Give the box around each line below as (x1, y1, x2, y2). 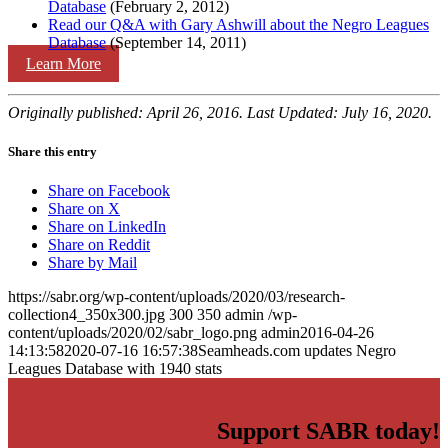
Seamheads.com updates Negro (198, 342, 396, 360)
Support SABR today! (217, 418, 440, 445)
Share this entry (8, 143, 97, 159)
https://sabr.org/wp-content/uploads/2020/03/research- (8, 288, 345, 306)
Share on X (48, 200, 120, 218)
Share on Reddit (48, 236, 150, 254)
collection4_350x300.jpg (8, 306, 165, 324)
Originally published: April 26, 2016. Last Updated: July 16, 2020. (8, 103, 432, 121)
